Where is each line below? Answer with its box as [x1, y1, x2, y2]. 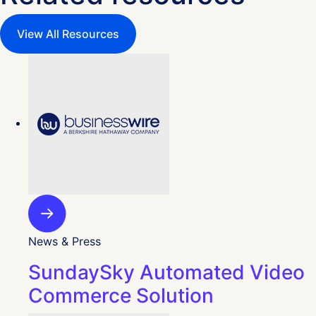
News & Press [28, 233, 101, 248]
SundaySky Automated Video [28, 260, 305, 284]
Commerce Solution [28, 283, 214, 308]
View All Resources [17, 26, 119, 41]
